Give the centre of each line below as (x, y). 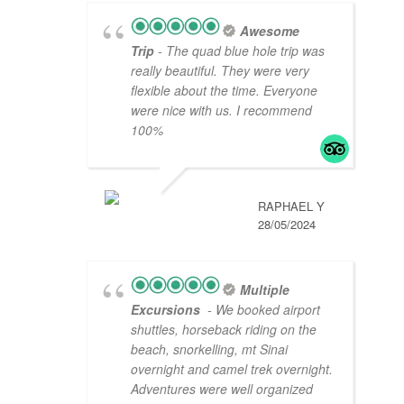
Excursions (167, 310)
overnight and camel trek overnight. (232, 369)
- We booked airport (262, 310)
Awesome (270, 31)
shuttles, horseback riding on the (224, 330)
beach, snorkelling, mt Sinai (209, 349)
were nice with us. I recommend (221, 110)
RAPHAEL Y (291, 207)
